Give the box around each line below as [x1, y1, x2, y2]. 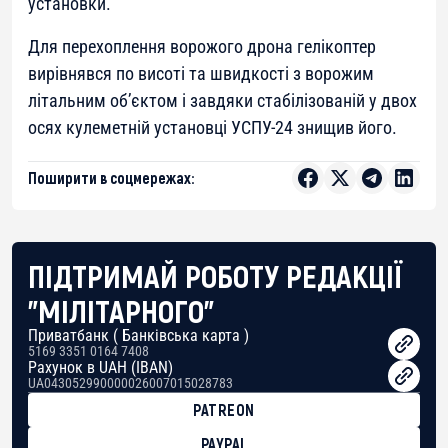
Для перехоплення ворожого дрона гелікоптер [28, 36, 376, 58]
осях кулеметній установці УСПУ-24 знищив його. [28, 117, 397, 139]
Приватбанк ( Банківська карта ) [28, 326, 249, 346]
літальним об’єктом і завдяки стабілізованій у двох [28, 90, 417, 112]
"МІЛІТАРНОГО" [28, 291, 214, 330]
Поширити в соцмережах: [28, 168, 194, 188]
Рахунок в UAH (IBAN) [28, 358, 173, 378]
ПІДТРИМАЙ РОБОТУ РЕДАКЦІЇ [28, 256, 403, 295]
